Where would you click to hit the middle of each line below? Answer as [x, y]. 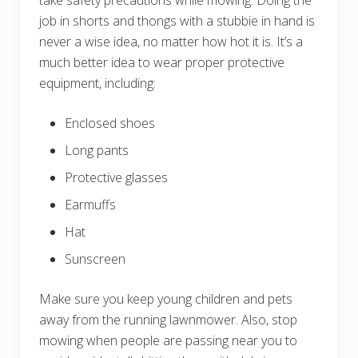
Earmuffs [90, 204]
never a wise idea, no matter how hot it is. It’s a [171, 41]
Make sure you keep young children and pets [166, 298]
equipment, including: [97, 83]
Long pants [97, 150]
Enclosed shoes [110, 123]
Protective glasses [116, 177]
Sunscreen [95, 259]
